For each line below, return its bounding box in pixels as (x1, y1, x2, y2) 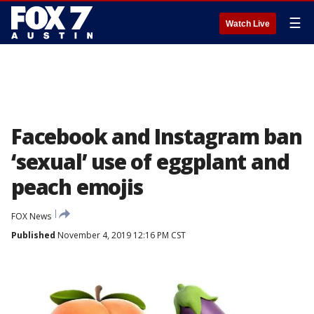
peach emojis (11, 172, 143, 201)
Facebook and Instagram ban (11, 122, 302, 151)
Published (11, 229, 55, 241)
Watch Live (226, 19, 270, 29)
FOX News (11, 210, 51, 222)
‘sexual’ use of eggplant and (11, 147, 289, 176)
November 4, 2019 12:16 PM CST (55, 229, 186, 241)
